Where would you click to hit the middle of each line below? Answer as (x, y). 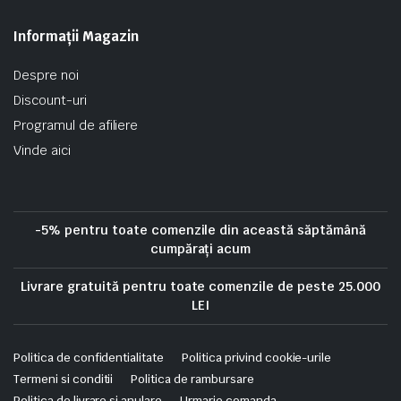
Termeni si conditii (64, 379)
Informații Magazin (76, 36)
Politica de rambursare (192, 379)
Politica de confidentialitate (89, 358)
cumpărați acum (200, 249)
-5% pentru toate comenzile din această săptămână (200, 230)
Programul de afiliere (76, 125)
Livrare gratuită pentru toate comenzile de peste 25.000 (200, 286)
